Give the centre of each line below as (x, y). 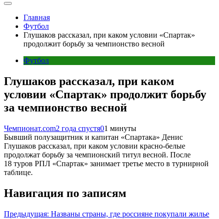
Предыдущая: (26, 214)
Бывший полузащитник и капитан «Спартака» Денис (93, 137)
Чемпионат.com (30, 128)
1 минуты (120, 128)
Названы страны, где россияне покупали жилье (130, 214)
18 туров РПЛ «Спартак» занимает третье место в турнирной (106, 163)
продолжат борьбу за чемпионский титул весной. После (97, 154)
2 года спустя (78, 128)
